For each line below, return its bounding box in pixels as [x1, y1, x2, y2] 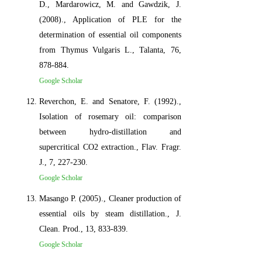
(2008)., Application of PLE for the [39, 15, 181, 24]
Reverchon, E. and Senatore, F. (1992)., [39, 96, 181, 106]
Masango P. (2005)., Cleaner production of [39, 194, 181, 203]
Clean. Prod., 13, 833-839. [39, 224, 129, 233]
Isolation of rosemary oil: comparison [39, 112, 181, 121]
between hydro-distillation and [39, 127, 181, 136]
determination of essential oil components [39, 30, 181, 39]
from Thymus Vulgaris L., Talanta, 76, [39, 45, 181, 54]
